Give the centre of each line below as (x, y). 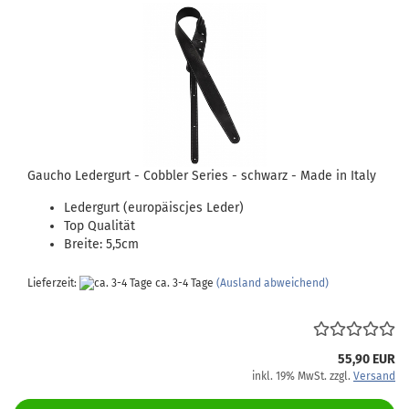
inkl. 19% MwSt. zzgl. (303, 376)
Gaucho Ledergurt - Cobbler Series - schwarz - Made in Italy (202, 176)
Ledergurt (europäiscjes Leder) (154, 208)
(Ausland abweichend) (273, 283)
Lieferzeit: (53, 283)
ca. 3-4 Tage (183, 283)
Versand (374, 376)
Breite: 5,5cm (101, 244)
